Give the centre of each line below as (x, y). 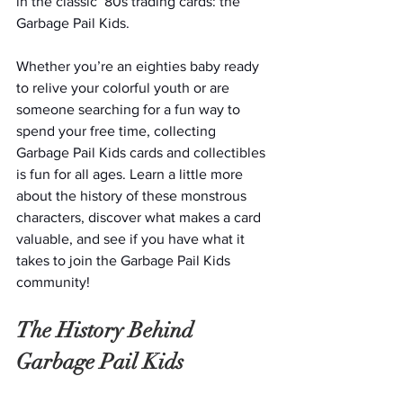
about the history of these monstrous (133, 196)
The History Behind (107, 330)
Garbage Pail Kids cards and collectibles (143, 152)
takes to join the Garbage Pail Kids (125, 260)
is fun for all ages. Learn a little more (131, 174)
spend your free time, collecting (118, 131)
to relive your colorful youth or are (125, 88)
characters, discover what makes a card (140, 217)
